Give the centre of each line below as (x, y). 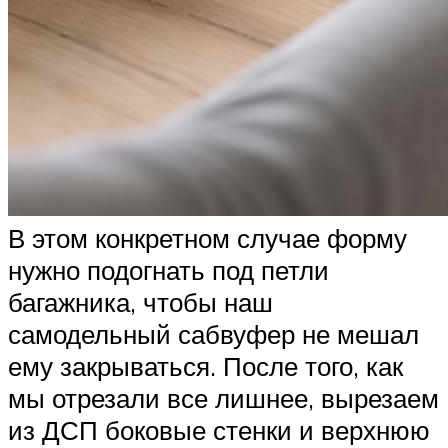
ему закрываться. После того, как (205, 365)
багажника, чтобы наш (140, 301)
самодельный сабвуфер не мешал (213, 333)
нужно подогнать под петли (168, 269)
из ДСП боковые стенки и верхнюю (219, 429)
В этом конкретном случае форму (207, 237)
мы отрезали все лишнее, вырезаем (223, 397)
